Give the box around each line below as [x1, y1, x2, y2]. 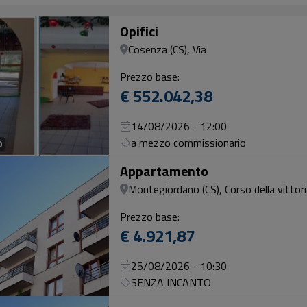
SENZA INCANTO [131, 274, 211, 291]
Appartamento [120, 160, 208, 182]
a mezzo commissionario [131, 134, 246, 151]
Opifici [120, 21, 158, 42]
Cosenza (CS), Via [128, 41, 206, 58]
